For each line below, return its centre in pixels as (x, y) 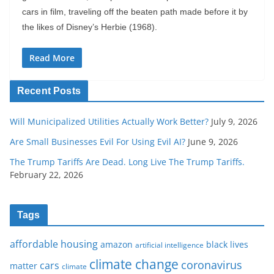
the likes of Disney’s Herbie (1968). (90, 27)
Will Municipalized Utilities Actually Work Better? (109, 122)
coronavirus (212, 265)
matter (24, 266)
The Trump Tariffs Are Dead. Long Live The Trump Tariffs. (127, 162)
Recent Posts (49, 91)
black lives (227, 245)
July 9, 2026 (234, 122)
